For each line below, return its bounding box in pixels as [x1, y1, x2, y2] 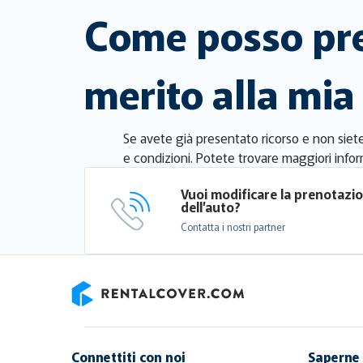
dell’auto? [181, 197, 241, 217]
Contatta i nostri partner [181, 220, 286, 234]
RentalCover [70, 306, 139, 327]
